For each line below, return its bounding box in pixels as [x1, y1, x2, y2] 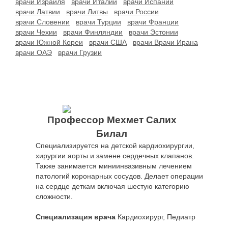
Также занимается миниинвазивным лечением [36, 162, 192, 170]
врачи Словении [15, 18, 70, 26]
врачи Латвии [15, 8, 60, 16]
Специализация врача [36, 213, 116, 221]
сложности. [36, 192, 73, 201]
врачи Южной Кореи [15, 38, 83, 46]
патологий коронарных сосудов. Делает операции [36, 172, 203, 181]
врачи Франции [127, 18, 179, 26]
